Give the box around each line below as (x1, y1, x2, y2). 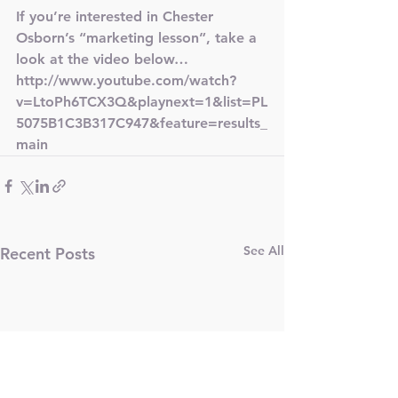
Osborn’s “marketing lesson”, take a (16, 29, 261, 46)
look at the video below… (16, 51, 188, 68)
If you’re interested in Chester (16, 8, 218, 25)
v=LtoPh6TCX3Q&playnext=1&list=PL (16, 93, 267, 110)
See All (243, 243, 284, 259)
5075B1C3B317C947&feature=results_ (16, 115, 267, 131)
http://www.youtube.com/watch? (16, 72, 236, 89)
